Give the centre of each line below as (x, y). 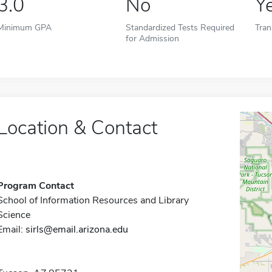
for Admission (153, 38)
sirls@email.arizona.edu (76, 229)
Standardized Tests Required (180, 27)
